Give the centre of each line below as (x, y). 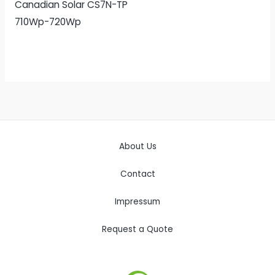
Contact (137, 174)
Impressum (137, 201)
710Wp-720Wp (48, 21)
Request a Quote (137, 229)
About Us (137, 146)
